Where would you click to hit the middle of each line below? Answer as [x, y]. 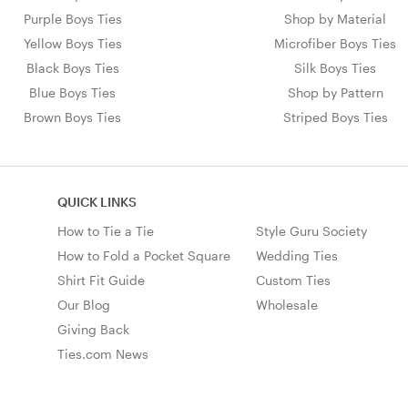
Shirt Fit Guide [101, 280]
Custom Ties [293, 280]
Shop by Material [336, 18]
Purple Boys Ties [72, 18]
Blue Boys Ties [73, 92]
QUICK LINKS [97, 202]
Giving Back [93, 329]
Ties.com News [103, 354]
